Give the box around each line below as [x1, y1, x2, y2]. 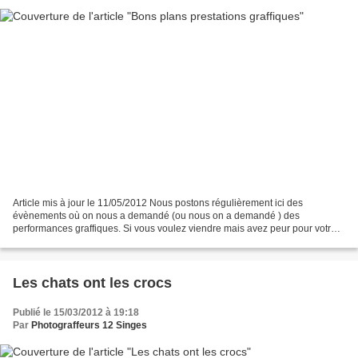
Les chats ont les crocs [13, 275, 172, 292]
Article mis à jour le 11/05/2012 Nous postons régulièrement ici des [13, 197, 303, 209]
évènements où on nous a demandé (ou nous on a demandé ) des [13, 210, 300, 222]
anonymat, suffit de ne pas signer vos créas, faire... [13, 236, 231, 248]
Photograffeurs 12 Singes [31, 320, 147, 332]
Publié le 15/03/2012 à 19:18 [13, 307, 139, 319]
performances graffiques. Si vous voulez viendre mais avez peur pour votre [13, 223, 336, 235]
